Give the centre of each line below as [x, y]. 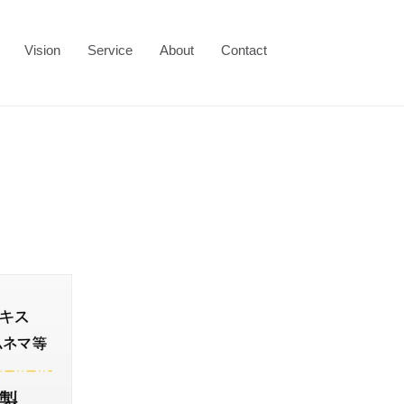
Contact [244, 50]
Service [110, 50]
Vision [42, 50]
